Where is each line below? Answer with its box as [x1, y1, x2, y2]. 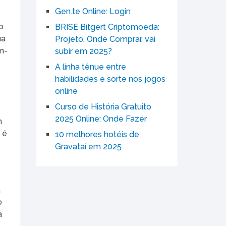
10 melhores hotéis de [55, 130, 139, 140]
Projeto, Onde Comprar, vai [55, 34, 155, 44]
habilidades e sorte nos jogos [55, 74, 165, 84]
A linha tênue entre [55, 62, 126, 72]
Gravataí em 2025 [55, 142, 122, 152]
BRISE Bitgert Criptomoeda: [55, 22, 159, 32]
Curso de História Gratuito [55, 102, 151, 112]
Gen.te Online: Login [55, 7, 131, 17]
